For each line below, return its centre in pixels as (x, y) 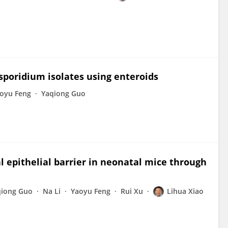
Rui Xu (132, 191)
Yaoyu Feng (91, 191)
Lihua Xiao (185, 191)
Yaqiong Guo (63, 93)
